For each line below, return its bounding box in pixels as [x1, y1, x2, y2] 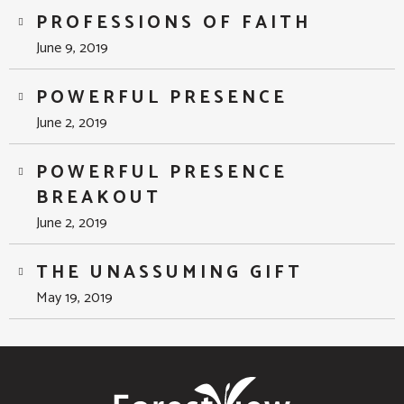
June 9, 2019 [36, 36, 108, 61]
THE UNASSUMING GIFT [36, 258, 303, 289]
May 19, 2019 [36, 286, 113, 311]
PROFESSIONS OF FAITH [36, 8, 311, 39]
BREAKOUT [36, 183, 161, 214]
